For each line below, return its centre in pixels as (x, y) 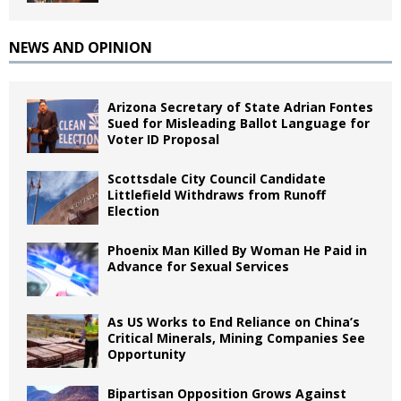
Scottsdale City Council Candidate (217, 178)
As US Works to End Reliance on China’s (234, 321)
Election (133, 210)
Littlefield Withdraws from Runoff (217, 194)
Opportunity (147, 354)
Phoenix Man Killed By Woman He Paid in (237, 250)
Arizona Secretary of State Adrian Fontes (240, 107)
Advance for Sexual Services (198, 266)
